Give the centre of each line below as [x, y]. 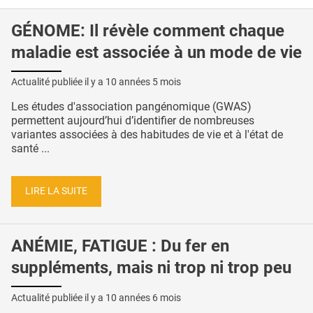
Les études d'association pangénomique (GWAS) [131, 107]
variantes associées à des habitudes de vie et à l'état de [147, 135]
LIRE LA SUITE [56, 191]
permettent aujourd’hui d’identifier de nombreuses [133, 121]
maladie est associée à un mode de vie [156, 52]
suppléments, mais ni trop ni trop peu [151, 267]
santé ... [30, 149]
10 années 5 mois [143, 82]
